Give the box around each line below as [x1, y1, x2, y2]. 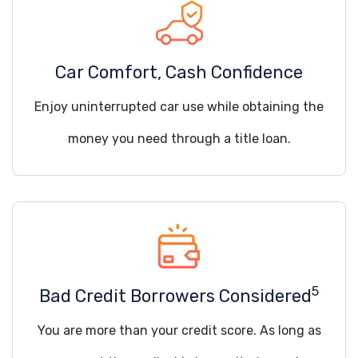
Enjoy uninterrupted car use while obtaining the [34, 99, 324, 114]
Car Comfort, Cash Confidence [55, 62, 303, 83]
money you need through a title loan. [67, 131, 291, 146]
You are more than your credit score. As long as [37, 323, 321, 338]
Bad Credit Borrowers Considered [39, 285, 312, 307]
